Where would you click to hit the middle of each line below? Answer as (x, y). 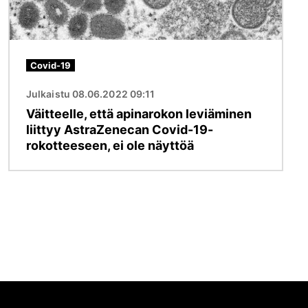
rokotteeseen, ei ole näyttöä (110, 145)
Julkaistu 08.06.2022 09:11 (91, 93)
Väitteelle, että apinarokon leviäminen (139, 113)
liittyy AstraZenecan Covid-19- (120, 129)
